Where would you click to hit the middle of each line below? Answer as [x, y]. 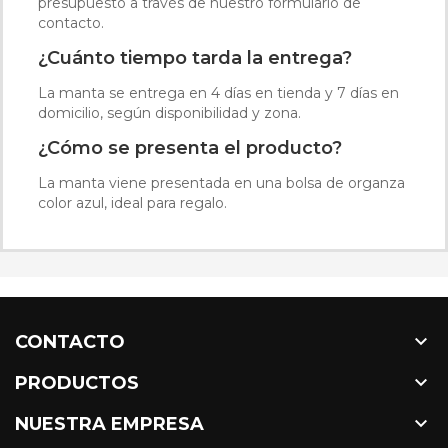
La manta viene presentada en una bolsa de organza [221, 183]
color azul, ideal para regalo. [132, 203]
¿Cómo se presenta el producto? [190, 148]
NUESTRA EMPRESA [109, 424]
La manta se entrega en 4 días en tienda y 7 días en [218, 93]
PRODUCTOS [77, 383]
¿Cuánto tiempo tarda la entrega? [195, 58]
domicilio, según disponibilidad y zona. [169, 113]
